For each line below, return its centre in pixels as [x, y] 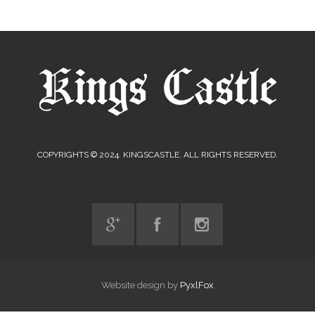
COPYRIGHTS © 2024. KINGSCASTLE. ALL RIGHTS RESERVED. [157, 155]
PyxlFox [197, 285]
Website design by [141, 285]
